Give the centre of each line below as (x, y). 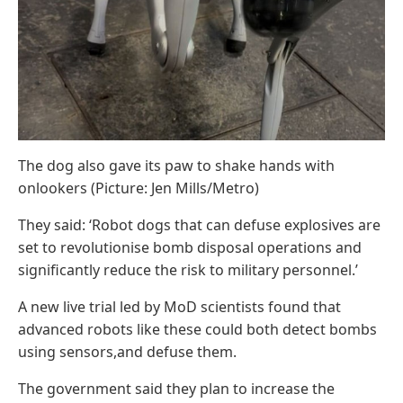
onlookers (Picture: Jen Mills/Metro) (139, 188)
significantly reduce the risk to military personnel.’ (188, 270)
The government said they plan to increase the (176, 389)
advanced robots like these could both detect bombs (197, 330)
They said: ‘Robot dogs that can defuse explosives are (199, 225)
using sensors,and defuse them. (127, 352)
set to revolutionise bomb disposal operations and (190, 248)
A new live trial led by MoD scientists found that (179, 307)
